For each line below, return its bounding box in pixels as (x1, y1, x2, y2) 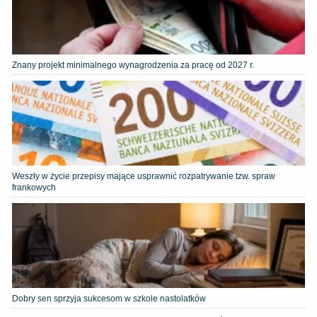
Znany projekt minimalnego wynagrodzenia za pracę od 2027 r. (12, 59, 254, 70)
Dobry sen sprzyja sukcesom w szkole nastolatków (12, 293, 206, 304)
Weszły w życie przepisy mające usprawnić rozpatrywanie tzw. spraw (12, 171, 275, 181)
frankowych (12, 182, 56, 192)
